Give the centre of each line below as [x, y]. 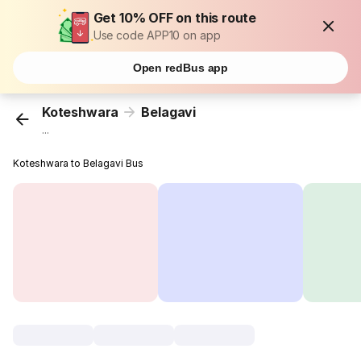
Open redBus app [180, 68]
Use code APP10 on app [157, 35]
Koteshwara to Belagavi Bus [79, 164]
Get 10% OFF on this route [175, 18]
